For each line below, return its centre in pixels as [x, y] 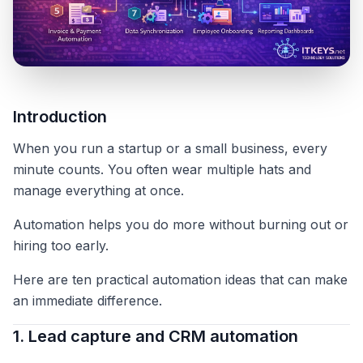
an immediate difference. [88, 301]
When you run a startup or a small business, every [170, 149]
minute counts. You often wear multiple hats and [162, 170]
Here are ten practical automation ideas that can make [180, 280]
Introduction [60, 117]
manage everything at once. [98, 191]
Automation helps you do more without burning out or [181, 225]
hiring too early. [61, 246]
